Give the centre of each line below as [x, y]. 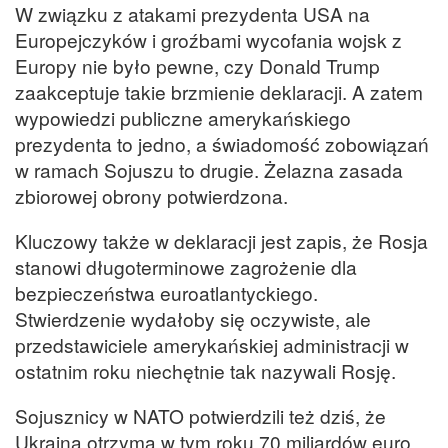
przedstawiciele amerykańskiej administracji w [212, 344]
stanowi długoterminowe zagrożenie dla [186, 266]
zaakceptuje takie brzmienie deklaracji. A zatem [219, 91]
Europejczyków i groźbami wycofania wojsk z [208, 39]
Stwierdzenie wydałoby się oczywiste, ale [193, 318]
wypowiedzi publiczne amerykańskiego [183, 117]
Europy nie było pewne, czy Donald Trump [197, 65]
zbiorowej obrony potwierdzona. [151, 195]
